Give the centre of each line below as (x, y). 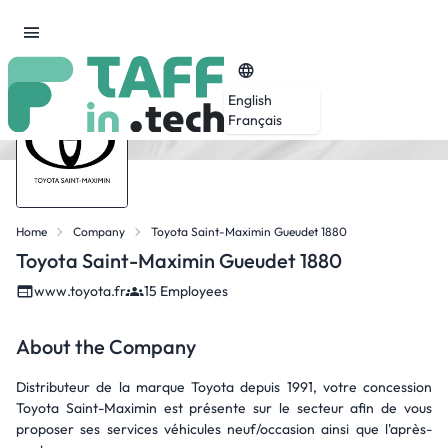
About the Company (106, 346)
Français (255, 119)
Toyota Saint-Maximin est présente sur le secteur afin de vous (224, 408)
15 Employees (186, 291)
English (250, 99)
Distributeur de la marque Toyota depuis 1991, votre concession (224, 387)
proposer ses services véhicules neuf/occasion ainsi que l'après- (224, 429)
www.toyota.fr (80, 291)
